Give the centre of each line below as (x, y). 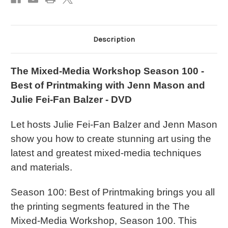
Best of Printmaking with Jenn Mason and (108, 85)
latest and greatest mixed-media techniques (106, 153)
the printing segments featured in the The (100, 207)
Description (114, 39)
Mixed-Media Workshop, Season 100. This (104, 221)
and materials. (41, 167)
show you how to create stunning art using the (111, 139)
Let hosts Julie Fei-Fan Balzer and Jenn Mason (114, 125)
